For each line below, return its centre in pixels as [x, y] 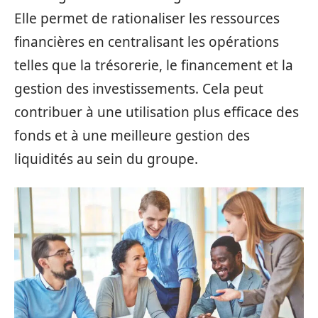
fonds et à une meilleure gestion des [132, 136]
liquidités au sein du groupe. [106, 159]
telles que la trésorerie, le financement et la [154, 65]
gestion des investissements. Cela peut [139, 89]
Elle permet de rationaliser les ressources [147, 18]
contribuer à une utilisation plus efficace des [157, 112]
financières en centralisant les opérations [147, 42]
